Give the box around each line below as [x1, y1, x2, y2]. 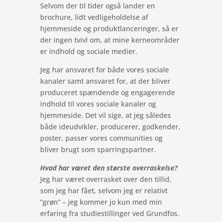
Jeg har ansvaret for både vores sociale [40, 65, 169, 75]
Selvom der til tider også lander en [40, 1, 155, 11]
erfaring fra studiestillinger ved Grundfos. [40, 209, 179, 219]
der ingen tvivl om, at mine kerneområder [40, 35, 179, 45]
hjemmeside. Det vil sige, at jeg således [40, 111, 171, 120]
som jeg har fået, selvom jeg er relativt [40, 186, 167, 196]
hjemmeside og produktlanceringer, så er [40, 24, 178, 34]
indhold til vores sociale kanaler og [40, 99, 156, 109]
